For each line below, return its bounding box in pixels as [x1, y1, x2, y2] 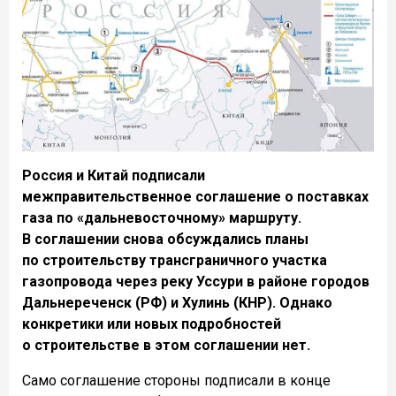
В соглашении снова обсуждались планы [22, 230, 308, 247]
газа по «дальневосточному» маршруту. [22, 209, 301, 226]
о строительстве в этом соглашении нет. [22, 336, 310, 354]
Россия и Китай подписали [22, 166, 205, 184]
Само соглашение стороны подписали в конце [22, 371, 331, 389]
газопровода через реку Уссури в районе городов [22, 272, 369, 290]
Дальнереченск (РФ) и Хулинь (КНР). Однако [22, 293, 332, 311]
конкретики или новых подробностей [22, 315, 281, 332]
